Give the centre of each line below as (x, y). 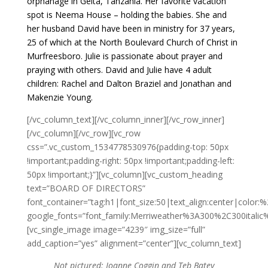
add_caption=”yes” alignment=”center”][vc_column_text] (134, 243)
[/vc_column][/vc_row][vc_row (83, 133)
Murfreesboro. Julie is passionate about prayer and (124, 56)
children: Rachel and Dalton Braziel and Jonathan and (129, 83)
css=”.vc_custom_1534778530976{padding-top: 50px (127, 147)
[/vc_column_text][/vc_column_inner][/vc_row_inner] (125, 119)
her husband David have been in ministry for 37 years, (131, 28)
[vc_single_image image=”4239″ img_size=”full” (116, 229)
